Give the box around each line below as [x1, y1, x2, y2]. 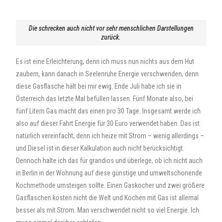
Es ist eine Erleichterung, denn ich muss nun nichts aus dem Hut [16, 57, 195, 65]
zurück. [101, 33, 121, 41]
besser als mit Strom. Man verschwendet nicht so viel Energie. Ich [16, 206, 200, 214]
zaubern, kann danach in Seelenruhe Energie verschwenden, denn [16, 70, 199, 78]
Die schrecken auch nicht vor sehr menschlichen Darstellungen [28, 24, 194, 32]
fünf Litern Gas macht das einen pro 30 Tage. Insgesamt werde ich [16, 107, 201, 115]
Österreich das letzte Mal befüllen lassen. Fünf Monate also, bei [16, 95, 194, 103]
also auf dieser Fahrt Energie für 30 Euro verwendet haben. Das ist [16, 119, 200, 127]
